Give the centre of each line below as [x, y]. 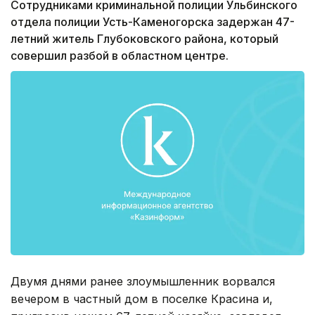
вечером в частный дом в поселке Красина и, [142, 298]
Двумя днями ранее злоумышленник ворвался [143, 281]
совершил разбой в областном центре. [120, 56]
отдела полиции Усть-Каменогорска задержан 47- [153, 22]
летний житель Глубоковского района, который [144, 39]
